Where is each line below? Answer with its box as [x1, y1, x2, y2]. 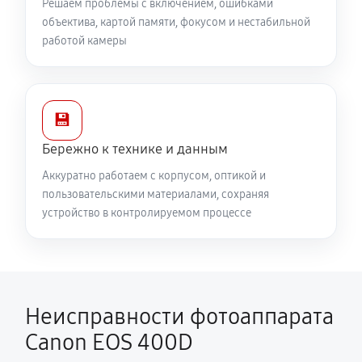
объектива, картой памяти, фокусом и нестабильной [42, 15, 310, 29]
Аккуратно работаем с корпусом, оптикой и [42, 169, 266, 183]
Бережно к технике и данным [42, 141, 228, 158]
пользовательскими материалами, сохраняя [42, 187, 269, 201]
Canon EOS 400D [25, 329, 193, 356]
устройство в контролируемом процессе [42, 206, 251, 220]
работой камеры [42, 34, 127, 48]
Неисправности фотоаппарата [25, 303, 334, 330]
